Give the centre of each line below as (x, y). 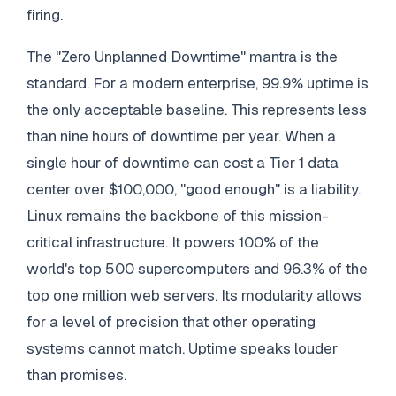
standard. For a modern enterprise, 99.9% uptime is (197, 83)
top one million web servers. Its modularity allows (194, 295)
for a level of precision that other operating (171, 321)
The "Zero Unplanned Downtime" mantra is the (182, 56)
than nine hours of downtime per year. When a (181, 136)
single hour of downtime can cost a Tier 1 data (182, 162)
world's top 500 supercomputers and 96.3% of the (197, 268)
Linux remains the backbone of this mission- (177, 215)
